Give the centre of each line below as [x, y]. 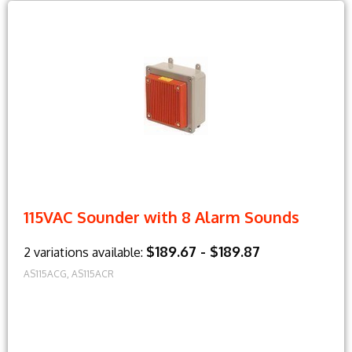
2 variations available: [85, 252]
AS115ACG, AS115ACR [69, 273]
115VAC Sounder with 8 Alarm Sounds [161, 216]
